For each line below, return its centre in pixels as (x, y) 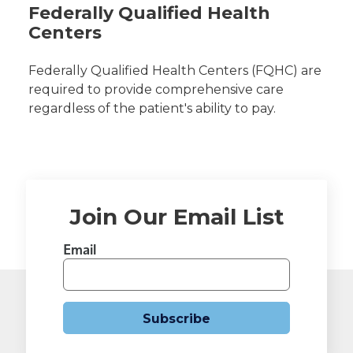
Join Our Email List (176, 216)
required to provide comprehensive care (156, 89)
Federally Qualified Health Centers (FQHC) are (175, 70)
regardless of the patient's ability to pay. (152, 108)
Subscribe (176, 318)
